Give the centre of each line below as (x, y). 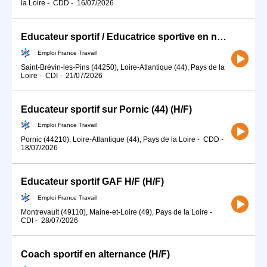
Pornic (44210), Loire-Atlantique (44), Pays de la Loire (108, 140)
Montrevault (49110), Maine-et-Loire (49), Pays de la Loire (114, 212)
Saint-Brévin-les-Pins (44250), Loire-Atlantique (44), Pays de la (123, 67)
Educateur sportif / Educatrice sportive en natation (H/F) (222, 36)
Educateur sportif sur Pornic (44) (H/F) (106, 109)
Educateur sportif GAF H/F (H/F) (92, 182)
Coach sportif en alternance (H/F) (95, 254)
